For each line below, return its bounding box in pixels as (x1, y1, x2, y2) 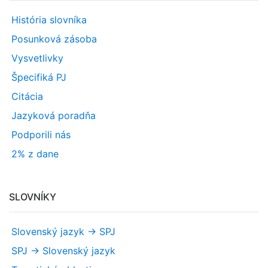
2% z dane (11, 148, 59, 160)
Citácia (11, 90, 43, 102)
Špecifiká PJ (11, 71, 66, 83)
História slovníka (11, 14, 87, 26)
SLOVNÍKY (9, 191, 56, 203)
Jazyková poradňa (11, 109, 96, 121)
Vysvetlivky (11, 52, 63, 64)
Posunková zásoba (11, 33, 97, 45)
